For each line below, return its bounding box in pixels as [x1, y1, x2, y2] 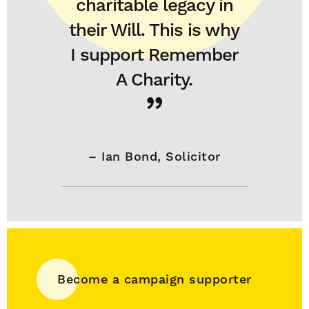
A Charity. [116, 69, 193, 90]
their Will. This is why [69, 19, 240, 40]
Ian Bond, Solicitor [101, 149, 221, 163]
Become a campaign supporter [57, 272, 252, 286]
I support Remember [70, 44, 239, 65]
